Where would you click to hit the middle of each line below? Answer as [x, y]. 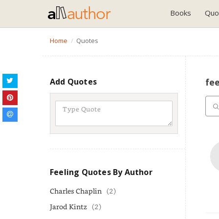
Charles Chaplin [76, 191]
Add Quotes [73, 82]
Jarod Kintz [68, 207]
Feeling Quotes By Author [101, 172]
